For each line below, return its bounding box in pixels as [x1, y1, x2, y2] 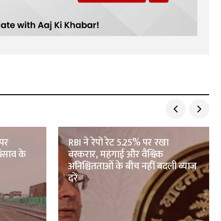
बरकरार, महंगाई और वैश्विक [68, 146, 163, 163]
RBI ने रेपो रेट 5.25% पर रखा [68, 134, 169, 151]
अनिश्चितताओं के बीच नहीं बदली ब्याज [68, 158, 197, 175]
